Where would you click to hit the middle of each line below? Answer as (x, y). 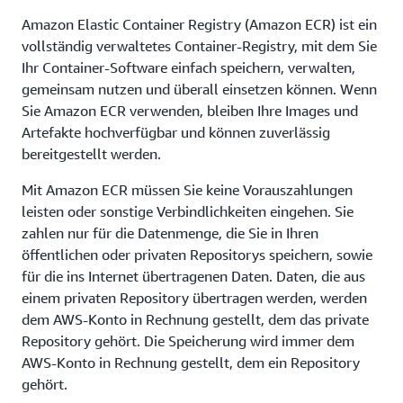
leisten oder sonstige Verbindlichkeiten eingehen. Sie (188, 211)
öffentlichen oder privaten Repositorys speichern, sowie (197, 255)
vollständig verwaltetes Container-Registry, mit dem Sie (199, 46)
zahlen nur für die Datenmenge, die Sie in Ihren (170, 233)
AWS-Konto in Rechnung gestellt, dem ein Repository (191, 363)
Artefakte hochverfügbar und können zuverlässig (176, 132)
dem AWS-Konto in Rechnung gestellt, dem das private (195, 319)
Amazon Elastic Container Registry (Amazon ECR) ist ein (199, 24)
